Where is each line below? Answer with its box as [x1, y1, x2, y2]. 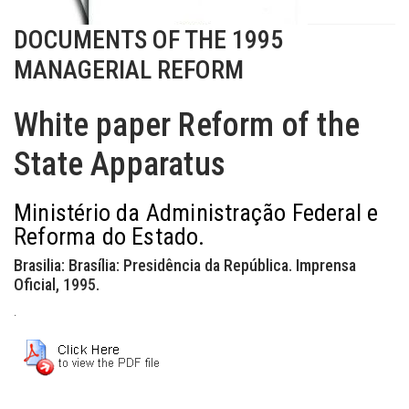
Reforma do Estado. [14, 223, 205, 250]
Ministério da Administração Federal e [14, 199, 379, 226]
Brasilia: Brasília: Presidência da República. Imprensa [14, 256, 356, 275]
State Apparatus [14, 145, 225, 184]
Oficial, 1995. [14, 275, 100, 294]
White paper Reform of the [14, 106, 361, 144]
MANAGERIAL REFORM [14, 55, 244, 85]
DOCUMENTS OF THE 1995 [14, 25, 283, 55]
